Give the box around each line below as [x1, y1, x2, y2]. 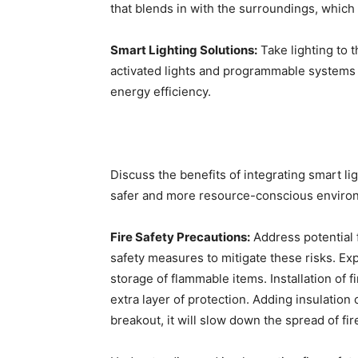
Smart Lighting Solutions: [110, 42, 257, 58]
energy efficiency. [110, 84, 211, 99]
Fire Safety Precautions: [110, 229, 250, 245]
